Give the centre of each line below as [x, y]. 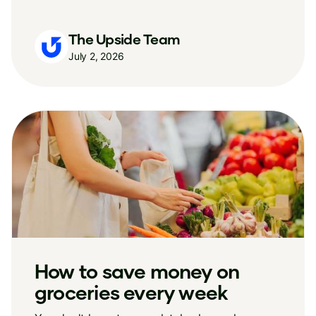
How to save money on [137, 271]
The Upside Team [124, 38]
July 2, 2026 [96, 56]
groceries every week [132, 292]
